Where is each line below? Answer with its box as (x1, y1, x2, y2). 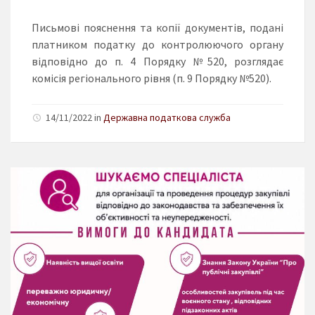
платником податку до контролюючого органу (32, 37, 283, 52)
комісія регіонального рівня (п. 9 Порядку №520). (32, 71, 271, 86)
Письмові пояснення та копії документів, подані (32, 20, 283, 35)
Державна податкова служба (103, 111, 231, 124)
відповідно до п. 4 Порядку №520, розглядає (32, 54, 283, 69)
